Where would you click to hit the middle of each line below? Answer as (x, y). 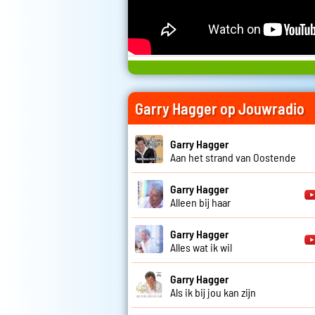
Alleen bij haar (200, 202)
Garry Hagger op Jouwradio (220, 109)
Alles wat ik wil (201, 247)
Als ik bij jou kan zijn (213, 292)
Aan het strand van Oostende (233, 157)
